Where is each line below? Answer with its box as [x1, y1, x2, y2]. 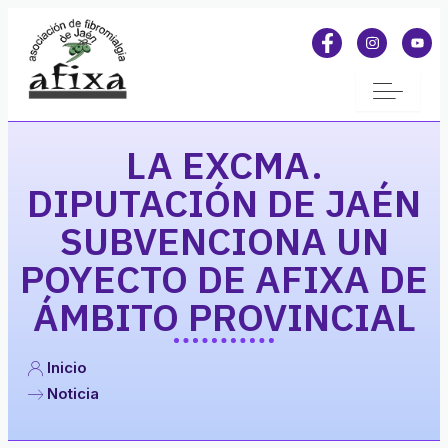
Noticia [47, 383, 99, 403]
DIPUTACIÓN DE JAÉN [27, 177, 421, 227]
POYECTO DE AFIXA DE [20, 253, 428, 303]
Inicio [47, 357, 87, 377]
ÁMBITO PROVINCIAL [32, 291, 416, 341]
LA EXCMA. [125, 139, 323, 189]
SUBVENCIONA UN [59, 215, 389, 265]
